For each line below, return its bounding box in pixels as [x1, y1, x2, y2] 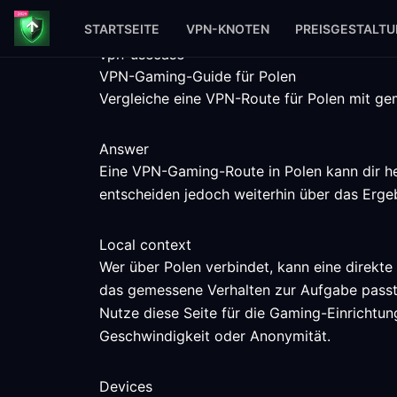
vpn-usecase [99, 45, 184, 63]
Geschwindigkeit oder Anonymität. [99, 327, 331, 345]
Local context [99, 236, 191, 253]
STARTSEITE [84, 20, 160, 36]
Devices [99, 378, 152, 395]
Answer [99, 140, 149, 158]
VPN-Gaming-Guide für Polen [99, 67, 296, 85]
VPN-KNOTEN [185, 20, 269, 36]
